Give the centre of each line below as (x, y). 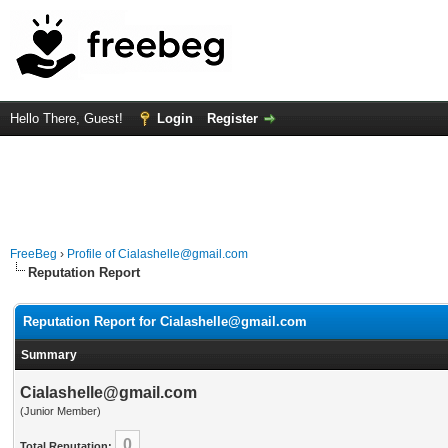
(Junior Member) (60, 411)
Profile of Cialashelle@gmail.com (157, 254)
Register (232, 118)
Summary (49, 355)
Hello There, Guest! (68, 118)
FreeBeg (33, 254)
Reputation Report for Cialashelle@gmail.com (165, 321)
